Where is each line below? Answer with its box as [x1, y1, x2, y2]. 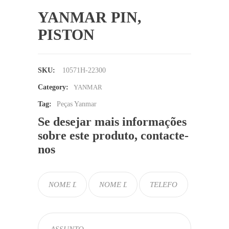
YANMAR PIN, [38, 9, 142, 26]
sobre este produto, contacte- [38, 129, 189, 142]
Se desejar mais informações [38, 115, 187, 128]
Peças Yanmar [57, 100, 97, 108]
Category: [38, 83, 68, 91]
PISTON [38, 26, 95, 43]
